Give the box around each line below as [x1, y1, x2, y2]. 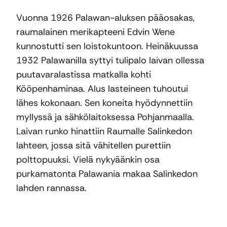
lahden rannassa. [16, 181, 87, 194]
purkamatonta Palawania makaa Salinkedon [16, 167, 198, 180]
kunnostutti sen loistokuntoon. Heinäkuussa [16, 40, 198, 52]
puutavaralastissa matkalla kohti [16, 68, 151, 81]
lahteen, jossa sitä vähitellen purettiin [16, 139, 171, 152]
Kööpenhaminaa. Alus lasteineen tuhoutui [16, 82, 188, 95]
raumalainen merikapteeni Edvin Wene [16, 25, 175, 38]
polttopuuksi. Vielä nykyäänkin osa [16, 153, 160, 166]
